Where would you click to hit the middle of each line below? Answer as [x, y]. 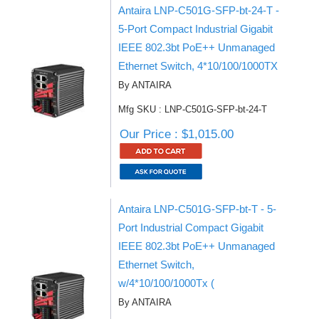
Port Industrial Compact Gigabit [191, 228]
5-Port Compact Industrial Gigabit [195, 29]
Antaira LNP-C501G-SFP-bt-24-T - [199, 10]
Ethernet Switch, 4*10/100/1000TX [198, 66]
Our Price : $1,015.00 [177, 134]
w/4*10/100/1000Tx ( [166, 283]
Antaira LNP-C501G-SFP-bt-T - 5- [197, 209]
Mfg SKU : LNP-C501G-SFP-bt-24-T [193, 109]
